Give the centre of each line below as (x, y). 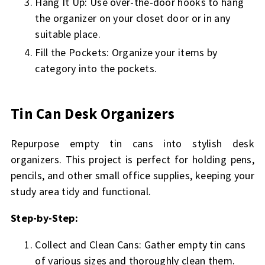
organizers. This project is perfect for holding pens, (132, 160)
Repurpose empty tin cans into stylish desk (132, 144)
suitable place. (68, 34)
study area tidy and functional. (81, 192)
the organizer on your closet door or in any (133, 18)
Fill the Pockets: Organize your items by (126, 53)
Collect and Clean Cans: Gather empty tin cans (140, 245)
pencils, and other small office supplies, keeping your (132, 176)
